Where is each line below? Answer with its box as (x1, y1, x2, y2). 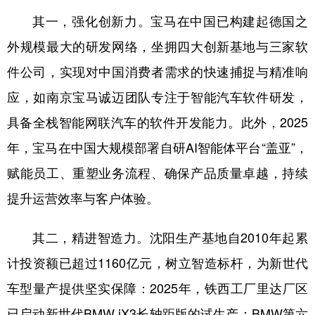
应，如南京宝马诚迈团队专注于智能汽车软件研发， (7, 91, 308, 103)
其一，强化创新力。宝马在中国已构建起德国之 (32, 15, 308, 27)
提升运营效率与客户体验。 (7, 192, 159, 205)
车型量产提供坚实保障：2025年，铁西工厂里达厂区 (7, 282, 308, 295)
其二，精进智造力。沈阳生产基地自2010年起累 (32, 231, 308, 244)
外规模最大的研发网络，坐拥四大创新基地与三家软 (7, 40, 308, 53)
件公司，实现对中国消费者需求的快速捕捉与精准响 (7, 65, 308, 78)
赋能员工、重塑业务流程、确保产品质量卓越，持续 (7, 167, 308, 179)
